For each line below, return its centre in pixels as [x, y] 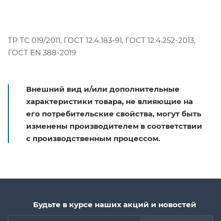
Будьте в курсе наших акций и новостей [114, 204]
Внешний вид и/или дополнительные [103, 89]
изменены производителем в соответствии [114, 126]
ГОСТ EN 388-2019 [42, 52]
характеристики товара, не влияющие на [110, 101]
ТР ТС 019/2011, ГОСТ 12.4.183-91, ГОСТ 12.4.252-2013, [102, 40]
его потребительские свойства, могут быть [114, 113]
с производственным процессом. [93, 138]
